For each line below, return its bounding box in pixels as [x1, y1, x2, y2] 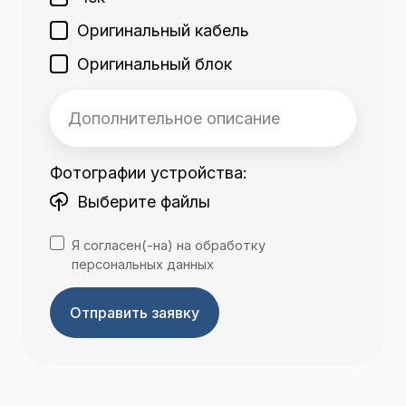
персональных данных [72, 256, 214, 273]
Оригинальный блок [77, 54, 233, 74]
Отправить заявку [70, 303, 199, 322]
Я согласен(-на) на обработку [72, 237, 266, 254]
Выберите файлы [77, 192, 211, 212]
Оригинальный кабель [77, 21, 250, 41]
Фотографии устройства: [50, 163, 247, 183]
